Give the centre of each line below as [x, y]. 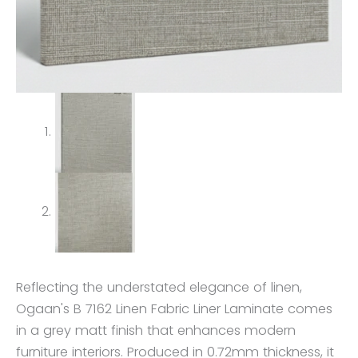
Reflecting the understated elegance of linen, [159, 287]
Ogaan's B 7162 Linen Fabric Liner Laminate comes [174, 308]
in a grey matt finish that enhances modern [156, 330]
